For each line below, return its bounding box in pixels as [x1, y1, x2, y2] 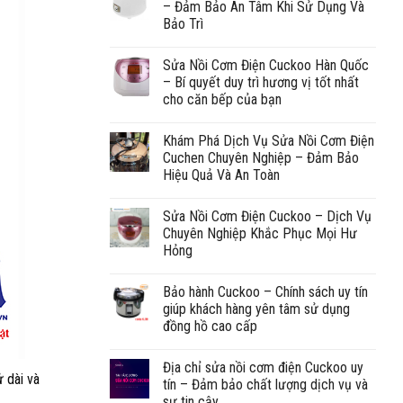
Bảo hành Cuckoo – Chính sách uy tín [163, 282, 368, 300]
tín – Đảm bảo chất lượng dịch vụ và [163, 375, 368, 393]
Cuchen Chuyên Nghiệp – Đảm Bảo [163, 148, 359, 166]
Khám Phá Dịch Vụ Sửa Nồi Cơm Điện [163, 131, 374, 149]
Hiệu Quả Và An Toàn [163, 166, 280, 184]
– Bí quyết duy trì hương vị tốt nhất [163, 73, 359, 91]
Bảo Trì [163, 14, 203, 32]
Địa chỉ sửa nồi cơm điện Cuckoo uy [163, 358, 363, 376]
